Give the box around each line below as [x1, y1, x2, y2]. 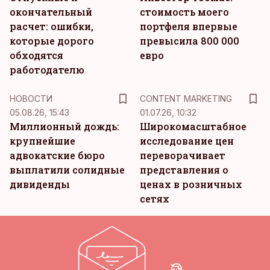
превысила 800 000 [140, 34, 239, 47]
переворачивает [140, 149, 225, 162]
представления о [140, 163, 228, 176]
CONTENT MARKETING [140, 93, 232, 104]
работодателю [10, 63, 84, 76]
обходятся [10, 49, 63, 61]
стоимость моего [140, 5, 229, 18]
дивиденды [10, 178, 70, 190]
